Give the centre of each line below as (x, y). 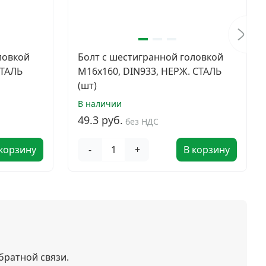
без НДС (142, 121)
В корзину (207, 150)
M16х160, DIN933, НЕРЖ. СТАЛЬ (150, 71)
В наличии (100, 104)
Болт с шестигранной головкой (151, 57)
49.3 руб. (100, 120)
